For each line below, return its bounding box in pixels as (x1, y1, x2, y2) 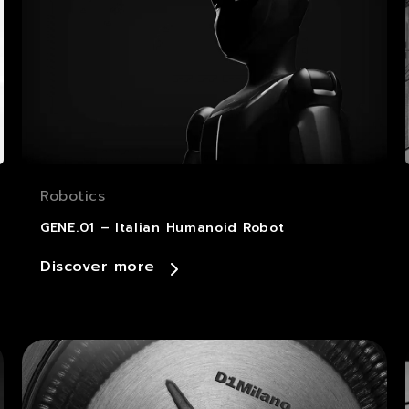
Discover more (40, 256, 155, 278)
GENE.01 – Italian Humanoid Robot (40, 218, 285, 237)
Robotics (40, 185, 105, 207)
